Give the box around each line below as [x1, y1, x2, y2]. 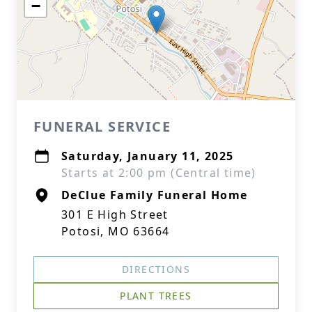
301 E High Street [61, 207, 169, 222]
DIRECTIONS [122, 263, 190, 276]
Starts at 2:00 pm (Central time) [61, 165, 256, 180]
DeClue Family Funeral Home [61, 187, 248, 203]
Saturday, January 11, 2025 [61, 148, 234, 164]
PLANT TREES [120, 289, 192, 302]
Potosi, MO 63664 [61, 224, 170, 239]
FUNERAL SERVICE [33, 117, 171, 136]
